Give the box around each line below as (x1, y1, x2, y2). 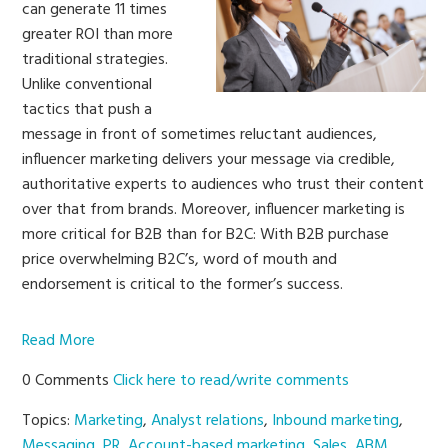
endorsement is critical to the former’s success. (22, 271, 344, 298)
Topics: (22, 407, 75, 434)
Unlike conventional (22, 71, 153, 98)
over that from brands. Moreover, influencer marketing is (22, 196, 406, 223)
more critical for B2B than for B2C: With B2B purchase (22, 221, 390, 248)
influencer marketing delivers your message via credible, (22, 146, 396, 173)
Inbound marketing (272, 407, 400, 434)
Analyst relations (151, 407, 265, 434)
